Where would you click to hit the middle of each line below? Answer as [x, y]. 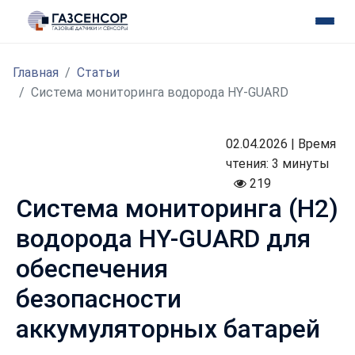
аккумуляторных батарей [168, 329]
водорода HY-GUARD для [163, 239]
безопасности [99, 299]
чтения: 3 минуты [278, 164]
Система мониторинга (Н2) [177, 209]
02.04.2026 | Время [281, 144]
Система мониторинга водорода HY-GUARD [160, 93]
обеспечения [92, 269]
